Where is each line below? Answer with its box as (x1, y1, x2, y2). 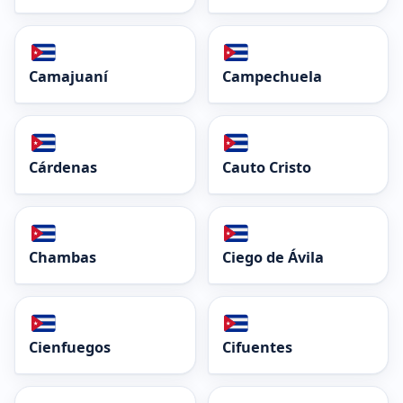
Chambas (29, 246, 96, 267)
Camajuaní (29, 67, 108, 87)
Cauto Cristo (221, 157, 311, 177)
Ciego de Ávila (221, 246, 324, 267)
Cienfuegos (29, 337, 111, 358)
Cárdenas (29, 157, 97, 177)
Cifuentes (221, 337, 292, 358)
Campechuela (221, 67, 322, 87)
